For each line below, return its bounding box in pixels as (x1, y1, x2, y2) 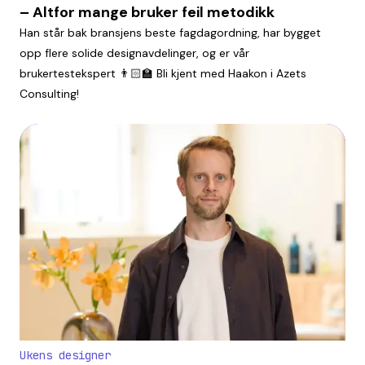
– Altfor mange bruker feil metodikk (20, 2, 275, 22)
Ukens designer (20, 348, 111, 363)
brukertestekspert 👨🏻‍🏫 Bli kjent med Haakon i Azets (20, 65, 306, 81)
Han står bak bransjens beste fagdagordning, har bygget (20, 24, 321, 40)
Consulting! (20, 86, 79, 101)
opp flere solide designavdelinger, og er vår (20, 45, 249, 60)
